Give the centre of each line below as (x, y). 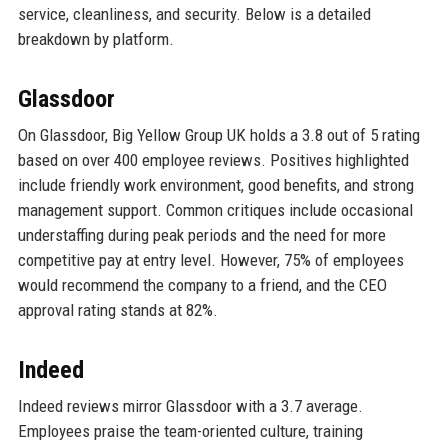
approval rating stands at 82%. (117, 309)
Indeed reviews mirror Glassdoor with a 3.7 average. (190, 405)
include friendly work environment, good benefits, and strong (215, 184)
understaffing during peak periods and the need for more (201, 234)
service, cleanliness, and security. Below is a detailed (194, 13)
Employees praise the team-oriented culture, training (190, 430)
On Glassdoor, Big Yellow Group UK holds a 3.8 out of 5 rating (218, 134)
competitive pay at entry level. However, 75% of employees (210, 259)
